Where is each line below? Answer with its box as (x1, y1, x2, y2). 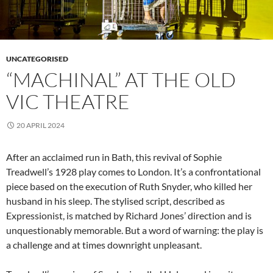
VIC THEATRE (6, 89, 130, 115)
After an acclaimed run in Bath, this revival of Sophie (6, 151, 222, 163)
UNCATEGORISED (6, 54, 68, 64)
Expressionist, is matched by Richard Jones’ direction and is (6, 210, 252, 222)
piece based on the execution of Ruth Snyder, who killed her (6, 180, 252, 193)
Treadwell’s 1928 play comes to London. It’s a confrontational (6, 166, 261, 178)
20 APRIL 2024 (16, 121, 65, 130)
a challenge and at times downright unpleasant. (6, 239, 202, 251)
